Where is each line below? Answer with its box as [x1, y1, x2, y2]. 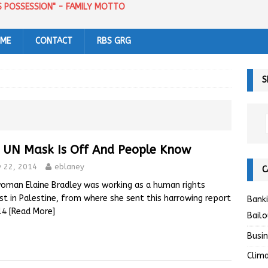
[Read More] [9, 206, 55, 217]
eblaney [54, 162, 84, 172]
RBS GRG [97, 36, 131, 47]
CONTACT [35, 36, 72, 47]
